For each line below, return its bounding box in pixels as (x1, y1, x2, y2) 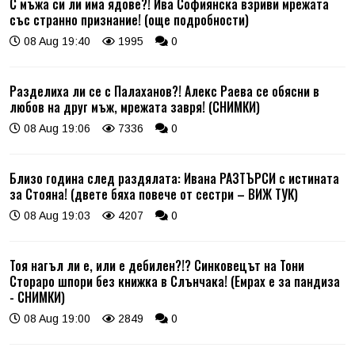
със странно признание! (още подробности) (10, 10, 249, 30)
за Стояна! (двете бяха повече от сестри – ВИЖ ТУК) (10, 185, 298, 204)
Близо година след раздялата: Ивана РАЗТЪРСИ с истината (10, 169, 339, 189)
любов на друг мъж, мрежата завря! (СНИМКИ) (10, 97, 260, 117)
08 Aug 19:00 (21, 312, 90, 326)
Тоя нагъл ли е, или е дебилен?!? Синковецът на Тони (10, 256, 304, 276)
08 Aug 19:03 (21, 209, 90, 223)
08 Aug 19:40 (21, 35, 90, 48)
